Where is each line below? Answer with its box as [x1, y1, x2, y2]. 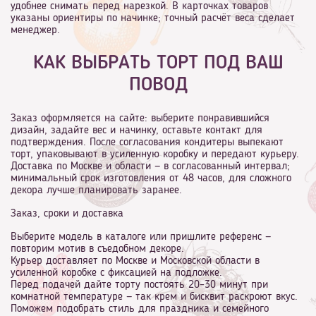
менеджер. [11, 24, 60, 36]
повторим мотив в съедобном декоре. [11, 243, 184, 255]
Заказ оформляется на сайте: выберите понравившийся [11, 113, 269, 125]
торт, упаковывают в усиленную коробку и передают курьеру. [11, 149, 299, 161]
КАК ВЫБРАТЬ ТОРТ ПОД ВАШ [32, 53, 284, 73]
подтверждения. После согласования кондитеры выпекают [11, 137, 284, 149]
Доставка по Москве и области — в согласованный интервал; [11, 161, 290, 173]
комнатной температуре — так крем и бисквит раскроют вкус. [11, 291, 298, 303]
